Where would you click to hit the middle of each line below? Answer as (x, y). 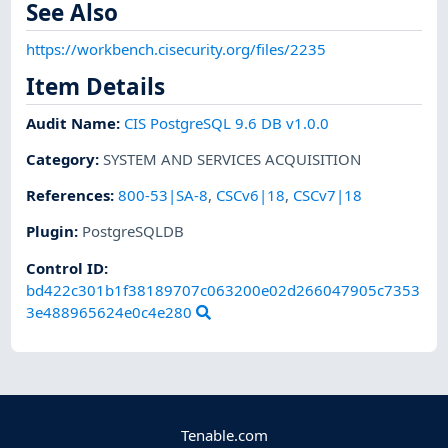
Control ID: (67, 267)
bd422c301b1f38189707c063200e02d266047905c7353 (223, 289)
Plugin (50, 231)
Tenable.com (224, 434)
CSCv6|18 (251, 195)
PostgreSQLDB (133, 231)
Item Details (96, 86)
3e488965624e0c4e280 (109, 311)
